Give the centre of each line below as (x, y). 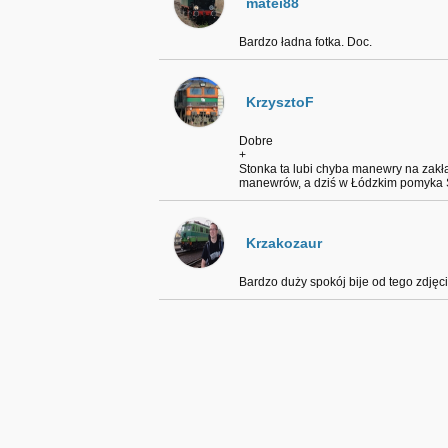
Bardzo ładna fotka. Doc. (305, 42)
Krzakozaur (284, 243)
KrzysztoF (280, 102)
